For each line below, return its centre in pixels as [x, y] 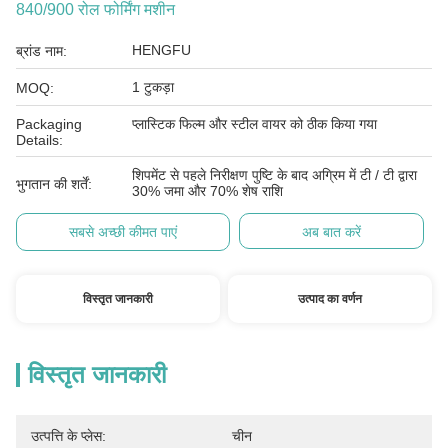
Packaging [49, 124]
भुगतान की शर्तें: [54, 184]
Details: [39, 140]
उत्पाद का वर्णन [330, 299]
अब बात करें [331, 232]
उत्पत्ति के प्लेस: [68, 436]
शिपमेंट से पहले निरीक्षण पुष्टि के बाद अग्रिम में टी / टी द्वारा [274, 175]
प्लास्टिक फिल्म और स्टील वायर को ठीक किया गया [254, 124]
